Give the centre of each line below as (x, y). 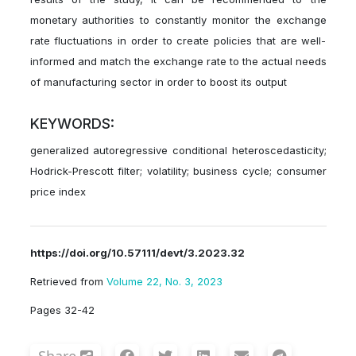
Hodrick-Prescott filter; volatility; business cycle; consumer (178, 171)
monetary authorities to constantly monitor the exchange (178, 20)
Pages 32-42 (62, 310)
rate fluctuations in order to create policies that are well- (178, 41)
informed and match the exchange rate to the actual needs (178, 62)
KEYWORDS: (72, 124)
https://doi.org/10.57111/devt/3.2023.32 (137, 253)
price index (58, 192)
